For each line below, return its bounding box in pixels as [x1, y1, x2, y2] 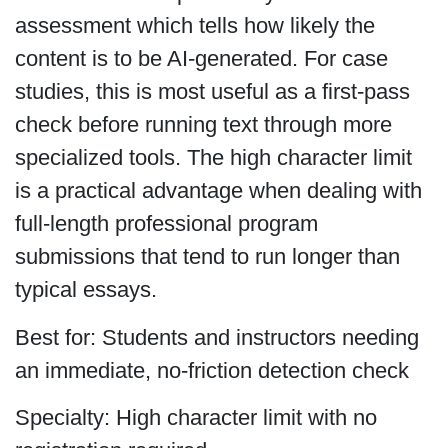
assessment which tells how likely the [14, 13, 375, 39]
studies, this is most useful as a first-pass [14, 79, 410, 105]
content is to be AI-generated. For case [14, 46, 388, 72]
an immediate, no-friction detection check [14, 357, 409, 383]
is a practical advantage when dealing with [14, 178, 422, 204]
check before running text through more [14, 112, 392, 138]
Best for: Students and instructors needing [14, 324, 419, 350]
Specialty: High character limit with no [14, 405, 377, 431]
